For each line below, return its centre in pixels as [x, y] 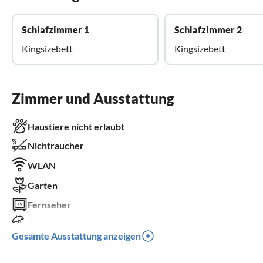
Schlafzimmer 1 [55, 29]
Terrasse [46, 223]
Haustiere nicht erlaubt [76, 126]
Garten [43, 186]
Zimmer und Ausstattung [93, 98]
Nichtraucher [56, 145]
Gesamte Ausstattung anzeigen [76, 235]
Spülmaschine [56, 242]
